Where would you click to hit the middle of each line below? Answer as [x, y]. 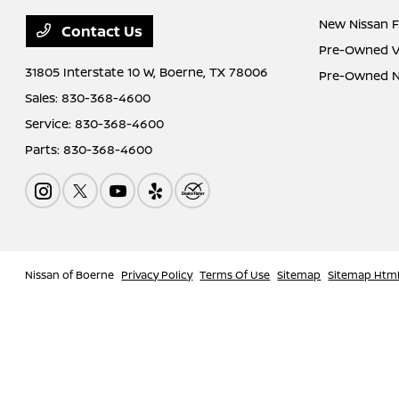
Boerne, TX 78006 [214, 72]
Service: [50, 123]
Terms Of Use [235, 275]
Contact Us [101, 31]
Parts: [45, 149]
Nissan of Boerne [70, 275]
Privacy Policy [157, 275]
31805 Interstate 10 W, [93, 72]
